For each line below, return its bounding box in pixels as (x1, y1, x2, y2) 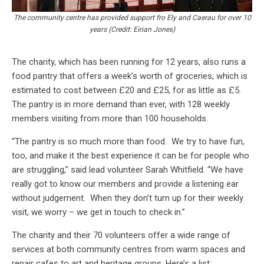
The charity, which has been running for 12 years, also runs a (12, 56, 246, 67)
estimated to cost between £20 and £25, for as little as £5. (12, 84, 241, 95)
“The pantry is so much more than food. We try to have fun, (12, 136, 245, 147)
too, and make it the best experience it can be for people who (12, 150, 249, 161)
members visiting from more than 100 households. (12, 113, 208, 124)
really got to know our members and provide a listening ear (12, 178, 239, 189)
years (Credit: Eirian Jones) (89, 25, 175, 34)
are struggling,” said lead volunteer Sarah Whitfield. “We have (12, 164, 243, 175)
